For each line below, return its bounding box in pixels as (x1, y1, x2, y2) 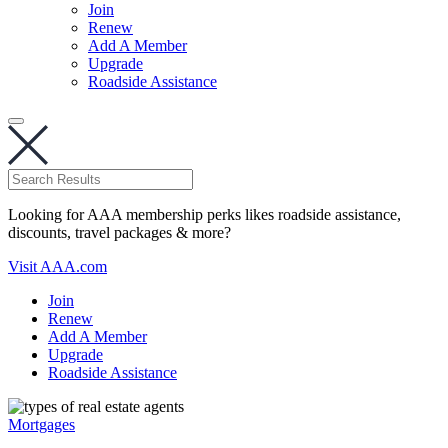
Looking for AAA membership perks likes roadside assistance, (8, 206, 401, 223)
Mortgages (8, 416, 75, 433)
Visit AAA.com (8, 258, 107, 275)
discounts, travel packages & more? (8, 224, 231, 241)
